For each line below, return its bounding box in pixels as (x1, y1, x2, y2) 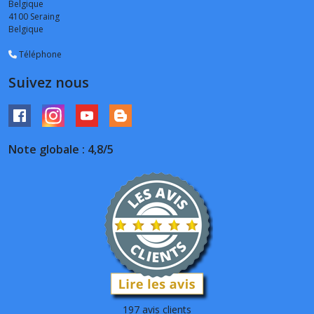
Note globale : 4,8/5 (8, 142, 114, 158)
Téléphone (17, 48, 62, 61)
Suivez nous (8, 73, 89, 93)
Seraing (30, 11, 60, 23)
